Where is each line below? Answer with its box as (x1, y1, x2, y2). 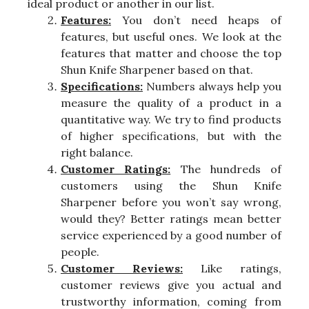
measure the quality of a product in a (61, 96, 281, 110)
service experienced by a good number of (61, 228, 281, 243)
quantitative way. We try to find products (61, 112, 281, 127)
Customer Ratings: (61, 162, 171, 177)
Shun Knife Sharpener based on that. (61, 63, 253, 77)
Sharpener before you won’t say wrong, (61, 195, 281, 210)
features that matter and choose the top (61, 46, 281, 61)
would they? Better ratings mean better (61, 212, 281, 226)
